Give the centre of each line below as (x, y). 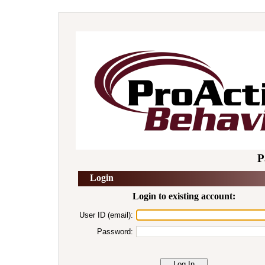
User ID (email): (106, 215)
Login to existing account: (184, 196)
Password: (115, 232)
